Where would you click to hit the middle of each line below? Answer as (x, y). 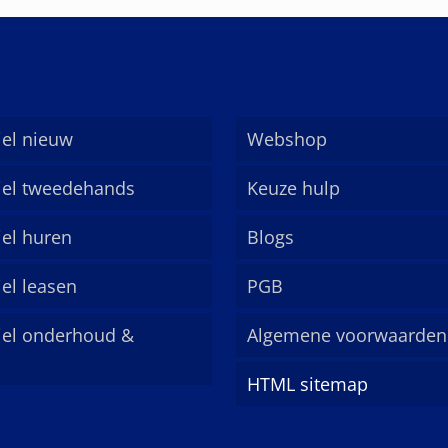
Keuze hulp (293, 187)
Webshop (287, 138)
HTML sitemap (307, 383)
